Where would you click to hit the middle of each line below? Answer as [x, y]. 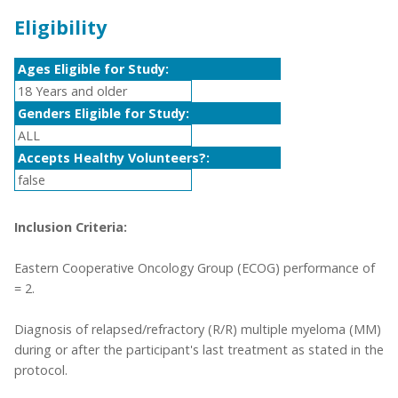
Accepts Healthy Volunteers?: [114, 158]
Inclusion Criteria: [71, 227]
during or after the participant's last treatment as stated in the [199, 350]
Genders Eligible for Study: [103, 114]
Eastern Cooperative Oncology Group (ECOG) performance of [195, 268]
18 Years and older [72, 92]
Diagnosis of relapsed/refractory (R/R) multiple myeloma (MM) [198, 330]
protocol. [41, 370]
